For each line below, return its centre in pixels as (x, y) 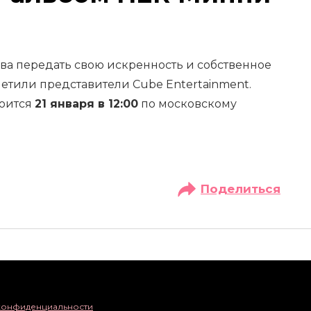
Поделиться (241, 188)
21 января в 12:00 (86, 103)
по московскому (187, 103)
